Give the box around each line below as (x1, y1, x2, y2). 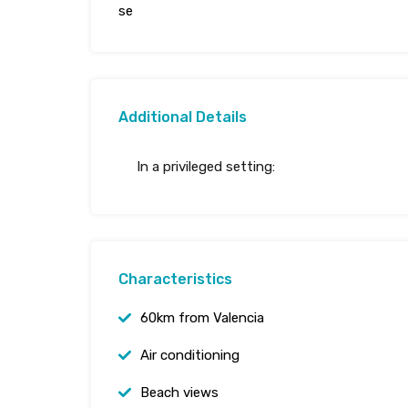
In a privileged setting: (137, 158, 275, 176)
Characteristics (118, 270, 232, 289)
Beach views (140, 384, 219, 402)
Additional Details (118, 108, 247, 127)
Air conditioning (140, 347, 240, 364)
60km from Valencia (140, 310, 264, 327)
